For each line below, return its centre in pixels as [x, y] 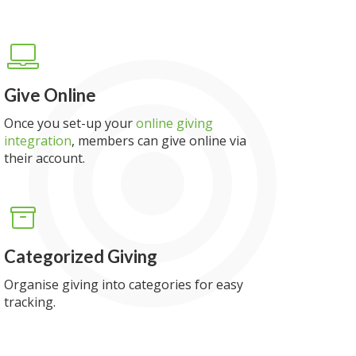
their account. [45, 158]
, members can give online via [159, 141]
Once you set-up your [70, 123]
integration [38, 141]
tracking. [30, 302]
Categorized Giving [81, 256]
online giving [175, 123]
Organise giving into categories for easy [124, 284]
